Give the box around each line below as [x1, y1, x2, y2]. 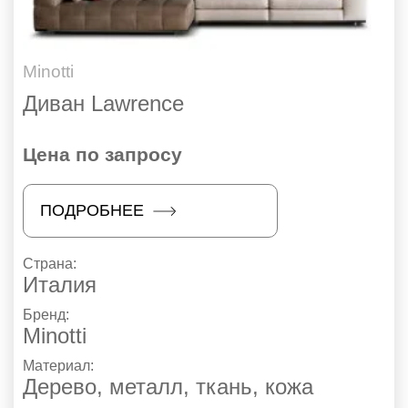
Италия [23, 272, 97, 298]
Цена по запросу [23, 144, 182, 166]
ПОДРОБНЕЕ [40, 201, 144, 220]
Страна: [23, 256, 80, 272]
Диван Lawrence [23, 91, 184, 117]
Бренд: [23, 307, 73, 323]
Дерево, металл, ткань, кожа [23, 374, 313, 400]
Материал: [23, 358, 97, 374]
